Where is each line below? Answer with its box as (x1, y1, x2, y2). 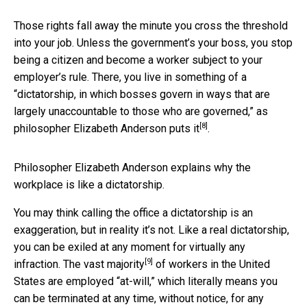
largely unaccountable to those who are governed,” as (14, 104, 268, 118)
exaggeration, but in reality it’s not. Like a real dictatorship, (14, 223, 289, 236)
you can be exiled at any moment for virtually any (14, 240, 245, 254)
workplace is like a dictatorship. (14, 177, 164, 191)
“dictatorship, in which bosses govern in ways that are (14, 87, 270, 101)
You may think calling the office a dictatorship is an (14, 206, 253, 219)
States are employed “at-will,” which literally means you (14, 274, 278, 288)
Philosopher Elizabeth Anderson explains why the (14, 160, 251, 174)
